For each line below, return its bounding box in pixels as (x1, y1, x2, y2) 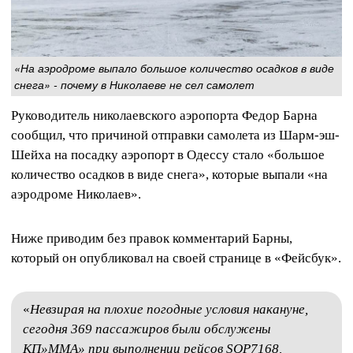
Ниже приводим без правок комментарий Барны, (11, 230, 292, 246)
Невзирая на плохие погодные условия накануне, (30, 301, 308, 317)
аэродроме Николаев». (11, 187, 141, 203)
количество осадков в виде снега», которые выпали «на (11, 167, 328, 183)
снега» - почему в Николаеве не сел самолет (14, 76, 255, 93)
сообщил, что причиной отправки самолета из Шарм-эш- (11, 128, 340, 143)
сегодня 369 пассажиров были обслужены (23, 321, 271, 336)
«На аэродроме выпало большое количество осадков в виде (14, 60, 334, 76)
